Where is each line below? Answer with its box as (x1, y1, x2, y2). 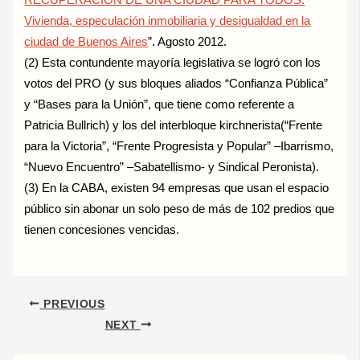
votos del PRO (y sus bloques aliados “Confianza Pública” (24, 77, 329, 90)
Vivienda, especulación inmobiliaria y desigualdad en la (24, 14, 311, 27)
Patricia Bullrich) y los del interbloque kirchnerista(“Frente (24, 119, 323, 132)
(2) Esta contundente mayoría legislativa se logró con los (24, 56, 321, 69)
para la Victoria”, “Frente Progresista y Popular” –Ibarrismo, (24, 140, 334, 153)
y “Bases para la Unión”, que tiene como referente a (24, 98, 295, 111)
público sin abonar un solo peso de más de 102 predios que (24, 202, 335, 215)
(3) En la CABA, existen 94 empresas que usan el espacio (24, 182, 329, 194)
